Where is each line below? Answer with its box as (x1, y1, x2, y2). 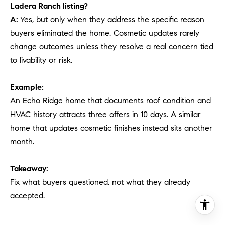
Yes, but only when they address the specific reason (20, 14, 204, 24)
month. (10, 136, 34, 146)
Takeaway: (10, 163, 48, 173)
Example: (10, 82, 44, 92)
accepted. (10, 190, 45, 200)
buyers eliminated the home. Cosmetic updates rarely (10, 28, 199, 38)
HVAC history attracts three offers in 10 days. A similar (10, 109, 201, 119)
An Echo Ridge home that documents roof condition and (10, 95, 211, 105)
